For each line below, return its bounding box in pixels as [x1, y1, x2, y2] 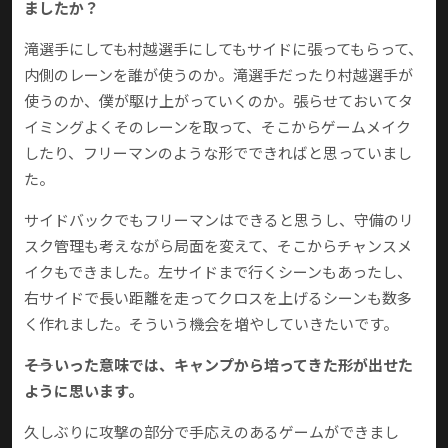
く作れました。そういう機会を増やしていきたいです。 [24, 313, 398, 335]
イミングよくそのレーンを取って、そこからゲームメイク [24, 116, 411, 138]
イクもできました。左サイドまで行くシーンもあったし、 [24, 261, 412, 283]
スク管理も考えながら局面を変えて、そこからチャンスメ [24, 235, 412, 257]
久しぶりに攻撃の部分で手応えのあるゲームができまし [24, 421, 399, 443]
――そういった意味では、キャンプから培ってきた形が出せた [24, 354, 413, 376]
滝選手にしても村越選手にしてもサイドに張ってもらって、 [24, 38, 423, 60]
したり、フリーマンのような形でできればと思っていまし [24, 142, 412, 164]
